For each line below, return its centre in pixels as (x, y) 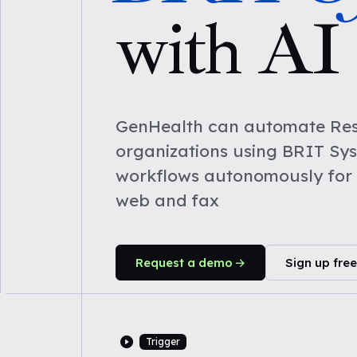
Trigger (163, 341)
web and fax (167, 200)
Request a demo (184, 263)
